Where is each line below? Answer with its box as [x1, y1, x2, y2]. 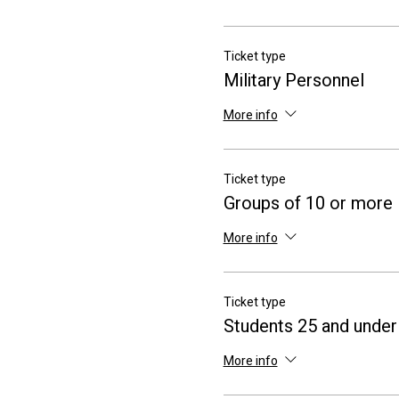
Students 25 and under [223, 313, 397, 340]
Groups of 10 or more [223, 191, 393, 217]
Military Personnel [223, 68, 364, 94]
